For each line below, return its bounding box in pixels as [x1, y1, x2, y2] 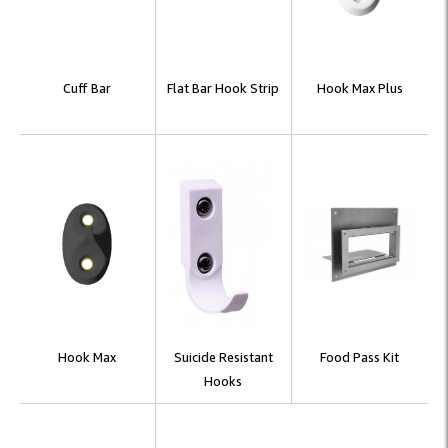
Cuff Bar [63, 80, 112, 96]
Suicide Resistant [173, 349, 273, 365]
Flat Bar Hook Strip [167, 80, 280, 96]
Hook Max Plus [316, 80, 403, 96]
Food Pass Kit [320, 349, 400, 365]
